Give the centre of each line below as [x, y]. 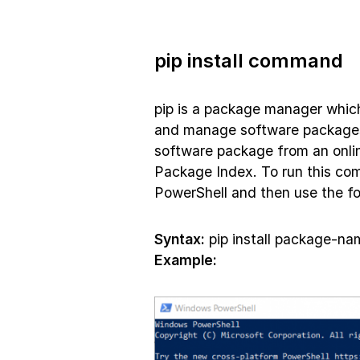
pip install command [249, 61]
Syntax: [180, 239]
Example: [186, 260]
